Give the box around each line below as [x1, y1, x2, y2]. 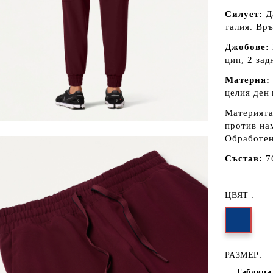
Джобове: [225, 42, 269, 52]
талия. [225, 22, 253, 32]
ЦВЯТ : [225, 191, 254, 200]
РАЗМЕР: [225, 250, 263, 260]
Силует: [225, 9, 266, 19]
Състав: [225, 154, 263, 163]
